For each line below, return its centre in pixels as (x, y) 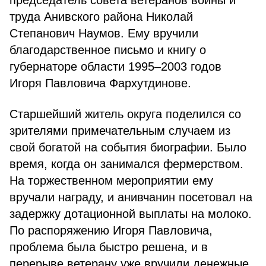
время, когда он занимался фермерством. (126, 164)
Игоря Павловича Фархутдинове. (100, 83)
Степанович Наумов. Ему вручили (104, 33)
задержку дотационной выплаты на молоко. (131, 214)
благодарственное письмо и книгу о (108, 50)
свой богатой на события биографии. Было (128, 147)
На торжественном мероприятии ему (111, 180)
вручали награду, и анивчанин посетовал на (131, 197)
